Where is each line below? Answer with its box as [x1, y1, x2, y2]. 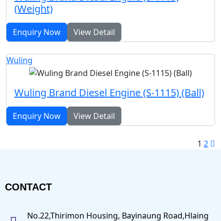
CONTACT [5, 181, 52, 192]
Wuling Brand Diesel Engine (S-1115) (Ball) [14, 85, 204, 99]
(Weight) [14, 2, 53, 16]
